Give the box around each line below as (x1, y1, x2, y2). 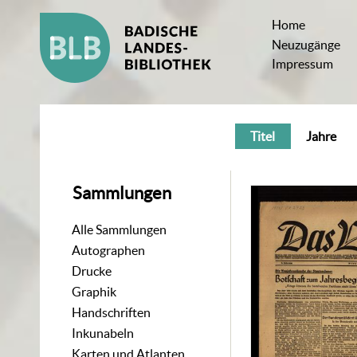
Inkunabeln (72, 325, 135, 340)
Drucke (72, 263, 112, 278)
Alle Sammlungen (72, 222, 167, 237)
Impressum (272, 57, 334, 72)
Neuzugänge (272, 37, 341, 52)
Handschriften (72, 304, 151, 320)
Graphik (72, 284, 117, 299)
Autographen (72, 242, 146, 257)
